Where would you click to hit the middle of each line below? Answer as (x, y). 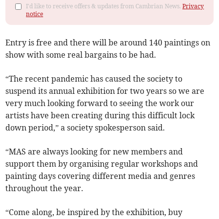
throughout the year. (44, 188)
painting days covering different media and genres (100, 176)
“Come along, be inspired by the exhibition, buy (94, 212)
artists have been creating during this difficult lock (100, 115)
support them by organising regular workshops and (102, 164)
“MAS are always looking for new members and (94, 152)
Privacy (193, 6)
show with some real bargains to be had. (81, 55)
